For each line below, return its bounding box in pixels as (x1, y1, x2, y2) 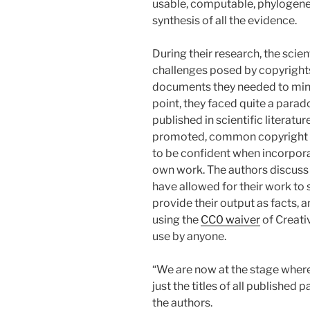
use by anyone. (152, 229, 226, 243)
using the (152, 212, 201, 226)
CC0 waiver (201, 212, 260, 226)
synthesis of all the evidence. (152, 13, 297, 27)
